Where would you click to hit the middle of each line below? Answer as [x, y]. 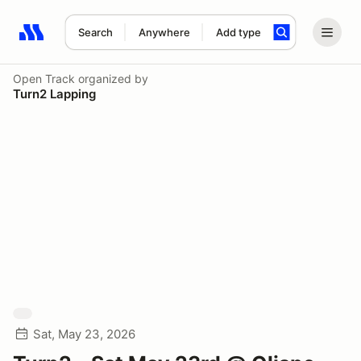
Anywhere [164, 32]
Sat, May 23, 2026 [84, 334]
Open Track [44, 79]
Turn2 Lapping [54, 94]
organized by [112, 79]
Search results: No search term [112, 41]
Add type [238, 32]
